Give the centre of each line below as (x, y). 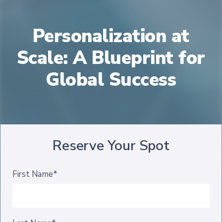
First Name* (35, 174)
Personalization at (111, 36)
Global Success (111, 80)
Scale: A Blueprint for (111, 58)
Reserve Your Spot (111, 146)
